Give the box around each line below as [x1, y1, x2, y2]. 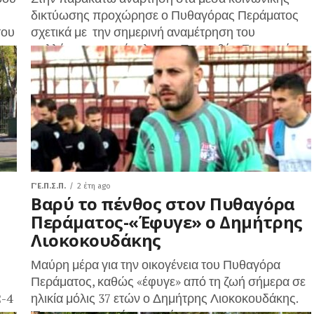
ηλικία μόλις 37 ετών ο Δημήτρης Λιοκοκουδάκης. [31, 290, 298, 306]
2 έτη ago [77, 182, 111, 191]
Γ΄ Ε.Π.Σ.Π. [31, 182, 66, 191]
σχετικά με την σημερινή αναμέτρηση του [31, 24, 255, 40]
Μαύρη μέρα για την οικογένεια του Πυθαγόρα [31, 257, 280, 273]
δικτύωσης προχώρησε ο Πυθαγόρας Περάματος [31, 7, 299, 23]
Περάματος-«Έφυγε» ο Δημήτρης [31, 210, 303, 233]
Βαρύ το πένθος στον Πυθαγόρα [31, 192, 295, 215]
